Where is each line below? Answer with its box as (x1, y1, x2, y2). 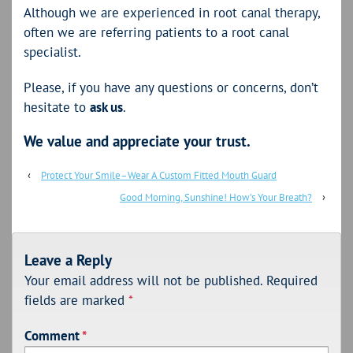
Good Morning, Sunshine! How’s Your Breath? (120, 190, 312, 204)
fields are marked (24, 291, 128, 309)
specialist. (24, 43, 81, 61)
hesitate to (24, 98, 90, 116)
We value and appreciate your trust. (24, 131, 251, 150)
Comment (24, 326, 82, 344)
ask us (90, 98, 123, 116)
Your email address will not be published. (24, 271, 262, 289)
